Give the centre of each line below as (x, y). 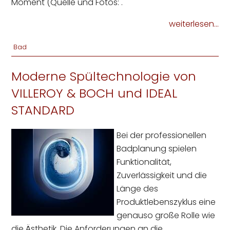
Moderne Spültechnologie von (104, 76)
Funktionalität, (144, 162)
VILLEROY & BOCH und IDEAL (94, 93)
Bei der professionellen (162, 136)
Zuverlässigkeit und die (162, 176)
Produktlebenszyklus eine (166, 202)
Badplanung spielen (157, 149)
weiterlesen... (194, 24)
